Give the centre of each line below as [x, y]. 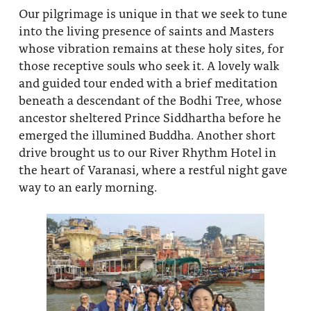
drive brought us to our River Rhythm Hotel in [147, 151]
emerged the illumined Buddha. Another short [147, 134]
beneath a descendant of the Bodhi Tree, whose [150, 99]
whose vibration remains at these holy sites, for [151, 47]
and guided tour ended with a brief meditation [148, 82]
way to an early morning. [87, 186]
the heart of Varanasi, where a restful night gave [153, 169]
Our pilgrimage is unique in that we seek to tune [153, 12]
